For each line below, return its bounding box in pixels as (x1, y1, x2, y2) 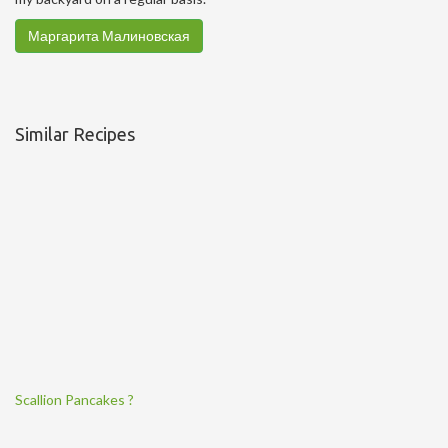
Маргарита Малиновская (28, 27, 190, 45)
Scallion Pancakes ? (15, 391, 134, 409)
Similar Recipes (15, 124, 135, 145)
